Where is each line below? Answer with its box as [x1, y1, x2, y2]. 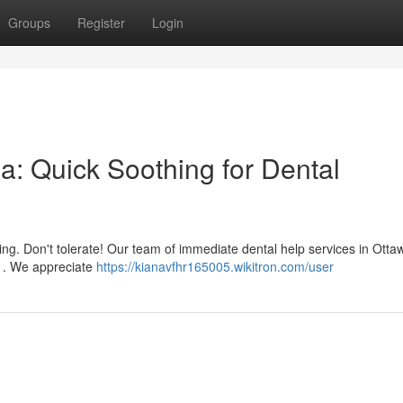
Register [77, 13, 125, 31]
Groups [8, 13, 50, 31]
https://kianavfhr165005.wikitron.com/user [96, 257, 334, 275]
